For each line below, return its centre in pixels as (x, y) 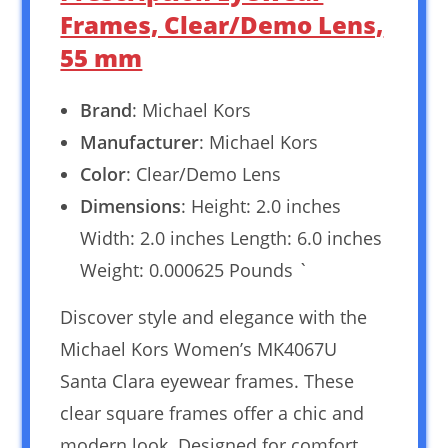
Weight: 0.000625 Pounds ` (194, 270)
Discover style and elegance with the (214, 317)
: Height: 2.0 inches (261, 206)
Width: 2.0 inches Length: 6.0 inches (231, 238)
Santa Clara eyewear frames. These (207, 381)
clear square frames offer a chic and (212, 413)
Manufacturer (140, 142)
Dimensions (131, 206)
